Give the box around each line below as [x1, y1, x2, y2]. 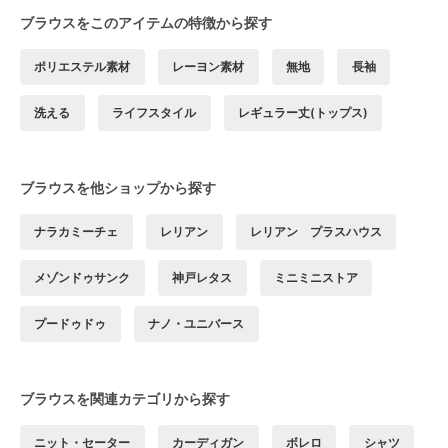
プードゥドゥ [34, 316, 107, 332]
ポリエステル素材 [34, 59, 131, 75]
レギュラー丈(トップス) [237, 105, 368, 121]
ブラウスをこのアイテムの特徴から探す [20, 14, 272, 32]
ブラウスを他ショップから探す [20, 179, 216, 197]
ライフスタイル [112, 105, 197, 121]
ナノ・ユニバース [148, 316, 245, 332]
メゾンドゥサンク [34, 270, 131, 286]
